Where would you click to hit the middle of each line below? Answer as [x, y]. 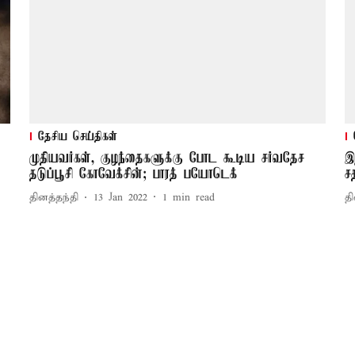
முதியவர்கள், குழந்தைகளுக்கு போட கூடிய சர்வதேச [166, 158]
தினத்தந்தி [53, 198]
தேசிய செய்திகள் [77, 137]
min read [193, 198]
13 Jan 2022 [120, 198]
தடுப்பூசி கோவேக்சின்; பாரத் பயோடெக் [133, 174]
